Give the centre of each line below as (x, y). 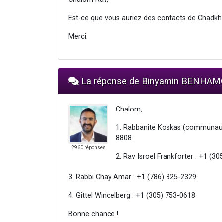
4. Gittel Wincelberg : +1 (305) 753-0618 (132, 195)
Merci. (78, 36)
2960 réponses (88, 147)
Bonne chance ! (93, 214)
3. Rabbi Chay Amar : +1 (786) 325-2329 (132, 177)
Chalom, (129, 109)
